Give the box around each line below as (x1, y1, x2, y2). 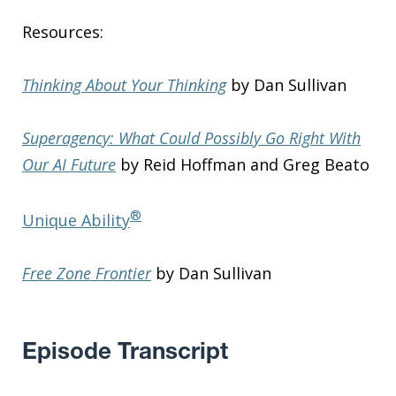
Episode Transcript (22, 340, 228, 365)
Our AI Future (22, 153, 116, 175)
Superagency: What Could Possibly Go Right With (22, 126, 361, 148)
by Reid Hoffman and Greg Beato (116, 153, 369, 175)
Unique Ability (22, 209, 130, 231)
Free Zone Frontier (22, 262, 151, 284)
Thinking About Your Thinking (22, 73, 226, 95)
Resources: (22, 20, 103, 42)
